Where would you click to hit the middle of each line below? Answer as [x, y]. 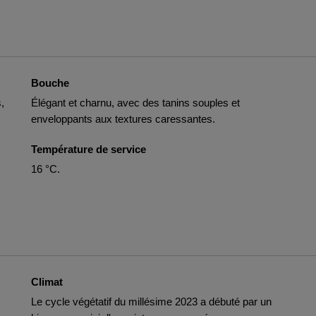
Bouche [50, 83]
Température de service [89, 149]
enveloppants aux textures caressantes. [123, 119]
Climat [47, 282]
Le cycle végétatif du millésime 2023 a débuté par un [151, 302]
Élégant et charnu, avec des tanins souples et [135, 103]
